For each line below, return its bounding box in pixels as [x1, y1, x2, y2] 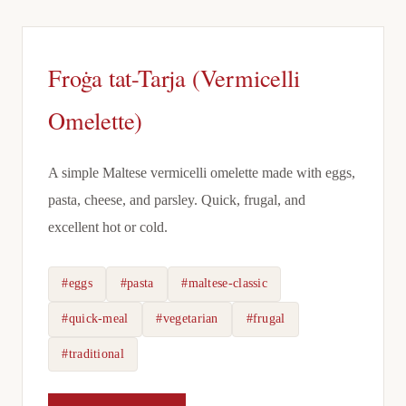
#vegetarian [156, 312, 218, 326]
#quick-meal [62, 312, 129, 326]
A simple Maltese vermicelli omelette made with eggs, [48, 164, 355, 181]
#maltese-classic [181, 276, 268, 291]
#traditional [62, 346, 124, 361]
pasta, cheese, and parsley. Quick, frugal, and [48, 191, 305, 208]
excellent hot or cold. [48, 218, 168, 236]
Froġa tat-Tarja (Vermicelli [48, 62, 300, 93]
